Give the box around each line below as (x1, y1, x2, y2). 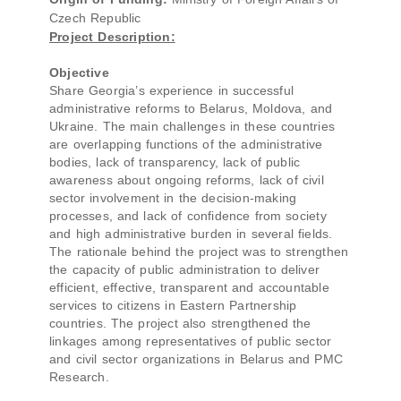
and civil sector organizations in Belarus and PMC (49, 352, 344, 366)
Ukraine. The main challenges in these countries (49, 119, 335, 133)
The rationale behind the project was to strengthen (49, 244, 349, 259)
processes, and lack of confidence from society (49, 209, 327, 223)
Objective (49, 65, 109, 80)
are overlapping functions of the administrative (49, 137, 323, 151)
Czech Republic (49, 11, 141, 25)
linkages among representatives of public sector (49, 334, 332, 348)
